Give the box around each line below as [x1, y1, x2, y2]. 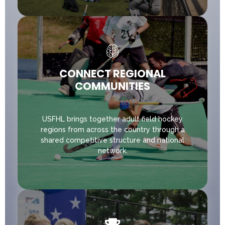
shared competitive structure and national [41, 136, 184, 144]
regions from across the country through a [40, 125, 185, 134]
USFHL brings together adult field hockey [42, 115, 183, 123]
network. [97, 146, 128, 155]
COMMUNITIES [75, 79, 150, 94]
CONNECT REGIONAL [59, 66, 166, 81]
